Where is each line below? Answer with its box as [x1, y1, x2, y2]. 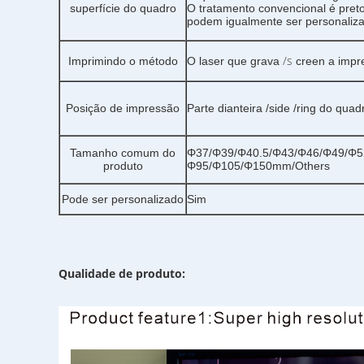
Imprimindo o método [67, 54, 178, 67]
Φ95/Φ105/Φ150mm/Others [187, 159, 330, 172]
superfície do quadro [69, 2, 176, 15]
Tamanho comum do [70, 146, 175, 159]
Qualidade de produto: [58, 266, 185, 281]
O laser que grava [187, 54, 279, 67]
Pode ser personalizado [62, 193, 184, 206]
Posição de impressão [66, 102, 180, 115]
